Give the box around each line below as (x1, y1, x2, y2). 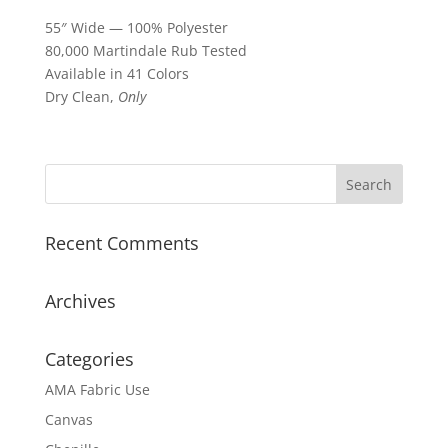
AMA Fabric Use (44, 380, 150, 399)
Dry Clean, (44, 87, 118, 106)
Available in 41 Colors (44, 64, 189, 83)
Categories (44, 347, 134, 371)
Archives (44, 289, 116, 313)
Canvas (44, 410, 93, 429)
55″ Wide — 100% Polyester (44, 18, 228, 37)
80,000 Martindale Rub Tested (44, 41, 247, 60)
